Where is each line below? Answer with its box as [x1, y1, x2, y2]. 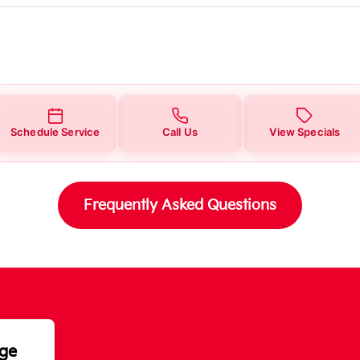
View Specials [269, 125, 341, 138]
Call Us [162, 125, 198, 138]
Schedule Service [10, 125, 100, 138]
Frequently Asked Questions [84, 196, 276, 214]
